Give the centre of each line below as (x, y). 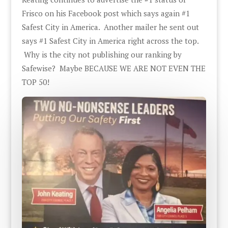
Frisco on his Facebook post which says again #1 (106, 13)
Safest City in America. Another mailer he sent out (110, 27)
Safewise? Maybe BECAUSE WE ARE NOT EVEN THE (113, 68)
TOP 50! (35, 82)
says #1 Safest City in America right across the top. (110, 40)
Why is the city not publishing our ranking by (102, 54)
